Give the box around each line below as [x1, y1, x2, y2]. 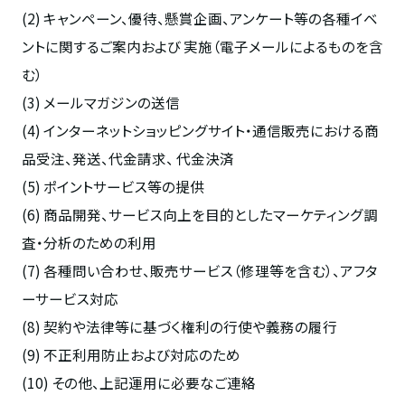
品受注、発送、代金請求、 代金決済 [21, 148, 234, 169]
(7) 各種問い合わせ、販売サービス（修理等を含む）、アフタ [21, 260, 378, 281]
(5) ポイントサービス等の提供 [21, 176, 204, 197]
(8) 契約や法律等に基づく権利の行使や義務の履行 [21, 316, 337, 337]
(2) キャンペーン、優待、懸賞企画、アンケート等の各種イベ [21, 8, 378, 29]
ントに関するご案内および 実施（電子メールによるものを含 [21, 36, 383, 57]
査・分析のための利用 [21, 232, 156, 253]
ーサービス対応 [21, 288, 118, 309]
